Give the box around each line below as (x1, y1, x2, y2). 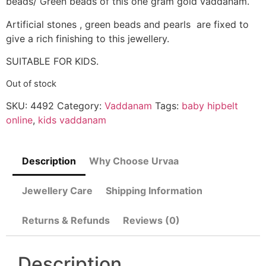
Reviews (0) (123, 214, 180, 226)
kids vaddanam (38, 113, 106, 126)
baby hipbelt (182, 99, 238, 112)
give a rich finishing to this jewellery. (6, 32, 169, 45)
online (6, 113, 33, 126)
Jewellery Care (22, 184, 93, 197)
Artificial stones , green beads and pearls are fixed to (6, 18, 249, 30)
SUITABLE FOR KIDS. (6, 55, 99, 68)
